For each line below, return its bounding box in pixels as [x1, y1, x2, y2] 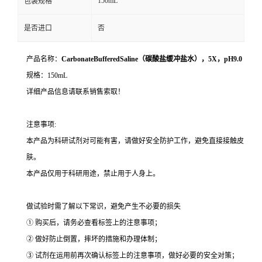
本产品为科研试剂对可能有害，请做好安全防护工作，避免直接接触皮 [26, 137, 244, 145]
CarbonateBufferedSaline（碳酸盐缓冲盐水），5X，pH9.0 [61, 55, 242, 63]
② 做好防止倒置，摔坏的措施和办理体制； [26, 235, 161, 243]
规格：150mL [26, 71, 67, 80]
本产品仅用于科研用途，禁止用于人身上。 [26, 170, 160, 178]
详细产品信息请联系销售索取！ [26, 88, 125, 96]
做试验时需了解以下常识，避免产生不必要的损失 [26, 202, 181, 211]
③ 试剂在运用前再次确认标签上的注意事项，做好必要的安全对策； [26, 251, 239, 260]
